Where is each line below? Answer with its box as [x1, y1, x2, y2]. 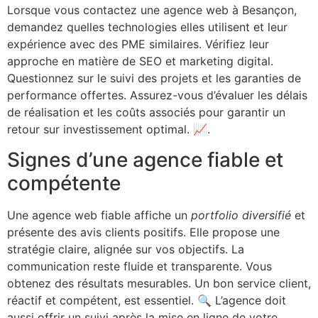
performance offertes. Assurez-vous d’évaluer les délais [7, 88, 307, 103]
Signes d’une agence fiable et [7, 147, 283, 172]
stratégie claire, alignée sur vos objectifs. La [7, 241, 244, 256]
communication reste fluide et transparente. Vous [7, 258, 272, 273]
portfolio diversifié [191, 207, 291, 222]
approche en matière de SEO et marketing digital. [7, 54, 273, 69]
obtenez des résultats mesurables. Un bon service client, [7, 275, 311, 290]
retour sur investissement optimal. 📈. [7, 122, 210, 137]
